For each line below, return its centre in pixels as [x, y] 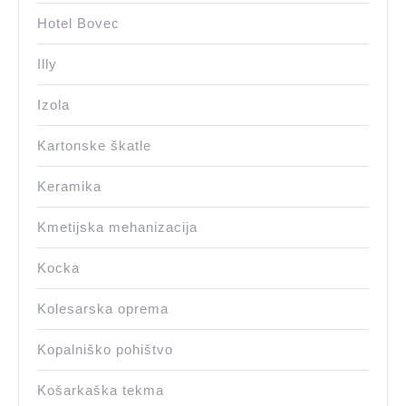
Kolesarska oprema [103, 309]
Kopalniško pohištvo [105, 350]
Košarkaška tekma [101, 391]
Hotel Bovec [78, 24]
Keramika [69, 187]
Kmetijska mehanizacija [117, 227]
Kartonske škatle [94, 146]
